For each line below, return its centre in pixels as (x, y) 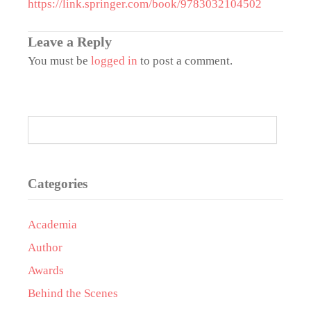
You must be (59, 61)
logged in (114, 61)
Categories (58, 184)
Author (45, 247)
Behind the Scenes (73, 293)
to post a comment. (185, 61)
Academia (52, 225)
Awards (46, 270)
